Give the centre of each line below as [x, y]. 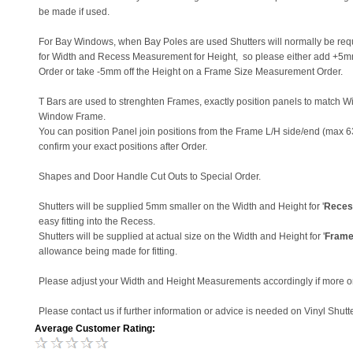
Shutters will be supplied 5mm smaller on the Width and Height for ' [181, 206]
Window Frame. [72, 117]
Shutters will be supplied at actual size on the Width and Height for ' [182, 236]
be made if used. [74, 12]
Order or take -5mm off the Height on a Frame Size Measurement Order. [191, 72]
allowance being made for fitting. [108, 251]
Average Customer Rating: [95, 329]
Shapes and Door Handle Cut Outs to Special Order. [150, 176]
